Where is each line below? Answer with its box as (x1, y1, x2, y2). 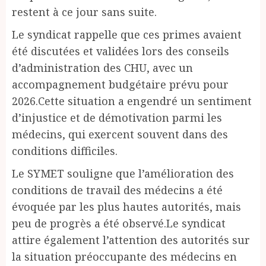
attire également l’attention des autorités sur (12, 232, 250, 247)
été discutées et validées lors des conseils (12, 43, 229, 58)
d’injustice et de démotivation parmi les (12, 110, 222, 125)
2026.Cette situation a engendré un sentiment (12, 93, 252, 108)
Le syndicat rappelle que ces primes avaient (12, 27, 242, 42)
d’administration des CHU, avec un (12, 60, 193, 75)
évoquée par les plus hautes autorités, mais (12, 199, 241, 214)
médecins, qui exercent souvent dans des (12, 126, 228, 141)
